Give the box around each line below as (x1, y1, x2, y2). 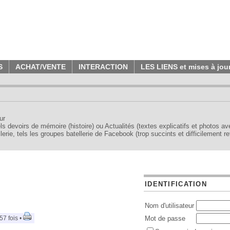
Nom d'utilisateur (145, 202, 194, 209)
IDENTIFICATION (145, 180, 207, 188)
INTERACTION (79, 63, 128, 71)
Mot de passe (145, 215, 185, 222)
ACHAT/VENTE (15, 63, 66, 71)
